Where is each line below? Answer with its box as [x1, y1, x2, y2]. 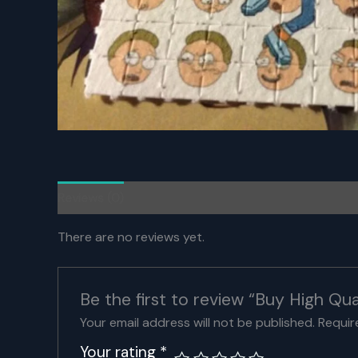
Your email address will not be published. [79, 314, 315, 332]
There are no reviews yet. [58, 228, 205, 245]
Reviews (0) [58, 189, 124, 206]
